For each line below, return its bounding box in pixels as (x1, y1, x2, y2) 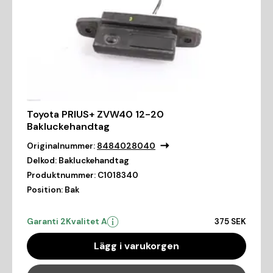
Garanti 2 (27, 216, 66, 227)
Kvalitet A (66, 216, 107, 227)
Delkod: (27, 155, 57, 166)
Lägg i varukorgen (94, 239, 179, 252)
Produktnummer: (27, 169, 96, 180)
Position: (27, 184, 63, 195)
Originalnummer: (27, 140, 95, 151)
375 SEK (214, 216, 246, 227)
